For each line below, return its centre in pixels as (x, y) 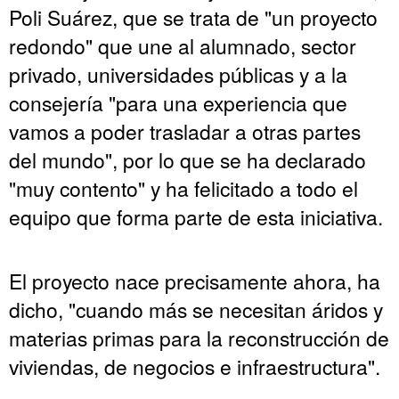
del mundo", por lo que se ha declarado (187, 160)
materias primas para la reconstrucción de (199, 338)
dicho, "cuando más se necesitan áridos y (196, 309)
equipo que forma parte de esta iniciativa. (196, 217)
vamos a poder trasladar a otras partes (185, 131)
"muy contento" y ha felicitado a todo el (183, 188)
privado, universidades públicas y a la (178, 74)
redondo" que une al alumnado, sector (183, 46)
